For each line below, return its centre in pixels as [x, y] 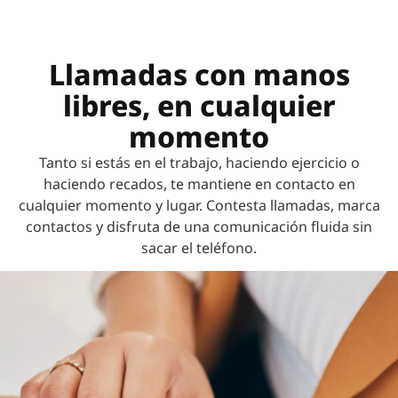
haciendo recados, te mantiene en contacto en [199, 183]
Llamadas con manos [199, 74]
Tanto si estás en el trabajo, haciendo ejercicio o [199, 162]
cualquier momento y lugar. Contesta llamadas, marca [199, 205]
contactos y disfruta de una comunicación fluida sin [199, 226]
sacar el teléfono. [199, 247]
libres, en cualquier [199, 105]
